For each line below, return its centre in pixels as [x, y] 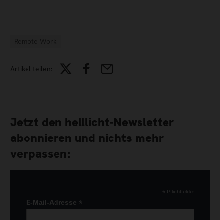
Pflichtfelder [180, 191]
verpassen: [41, 154]
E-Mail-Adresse [52, 202]
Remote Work [36, 41]
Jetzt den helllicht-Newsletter [92, 122]
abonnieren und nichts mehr [87, 138]
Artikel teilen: [31, 69]
